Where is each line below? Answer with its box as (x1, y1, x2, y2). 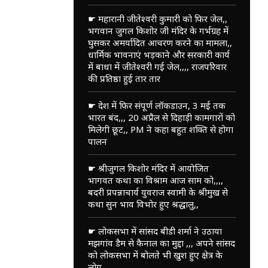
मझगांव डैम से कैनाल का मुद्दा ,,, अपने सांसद (87, 236, 235, 249)
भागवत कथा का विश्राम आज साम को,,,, (87, 173, 223, 186)
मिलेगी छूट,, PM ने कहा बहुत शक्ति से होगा (87, 123, 233, 135)
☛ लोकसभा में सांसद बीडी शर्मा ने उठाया (87, 224, 222, 237)
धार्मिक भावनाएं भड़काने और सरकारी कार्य (87, 48, 230, 60)
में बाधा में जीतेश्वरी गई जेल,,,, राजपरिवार (87, 60, 227, 72)
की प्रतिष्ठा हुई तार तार (87, 72, 160, 84)
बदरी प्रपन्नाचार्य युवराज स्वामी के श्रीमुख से (87, 185, 228, 198)
